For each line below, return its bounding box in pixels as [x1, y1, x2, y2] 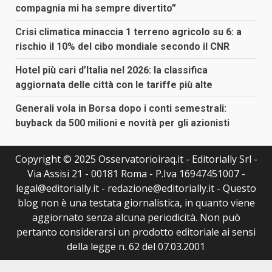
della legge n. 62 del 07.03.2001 [67, 239, 205, 253]
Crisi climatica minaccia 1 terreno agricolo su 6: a [15, 25, 242, 38]
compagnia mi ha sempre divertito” [15, 2, 176, 14]
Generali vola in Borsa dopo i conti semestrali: [15, 102, 226, 114]
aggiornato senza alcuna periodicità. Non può [32, 210, 240, 224]
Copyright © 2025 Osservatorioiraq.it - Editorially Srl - [15, 152, 257, 166]
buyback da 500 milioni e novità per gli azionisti [15, 117, 229, 129]
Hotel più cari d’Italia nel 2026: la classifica [15, 64, 208, 76]
